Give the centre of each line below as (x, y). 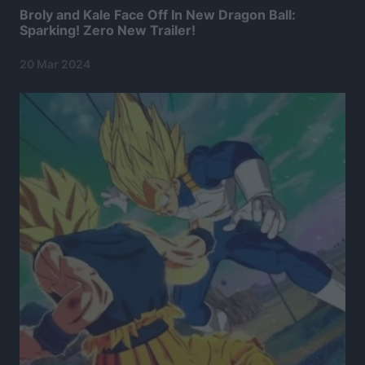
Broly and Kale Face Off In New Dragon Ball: (158, 15)
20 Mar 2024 (55, 64)
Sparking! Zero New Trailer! (108, 31)
